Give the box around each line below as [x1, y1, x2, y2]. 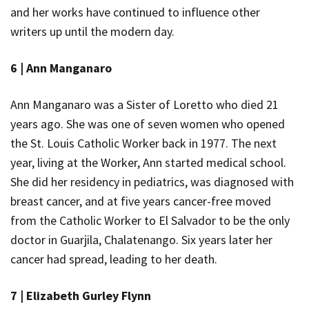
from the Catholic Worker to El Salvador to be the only [10, 212, 290, 228]
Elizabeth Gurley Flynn [26, 287, 151, 303]
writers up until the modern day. [10, 23, 177, 39]
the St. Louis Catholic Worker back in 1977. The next [10, 134, 277, 151]
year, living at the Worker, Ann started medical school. [10, 154, 286, 170]
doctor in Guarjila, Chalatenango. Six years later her [10, 231, 272, 248]
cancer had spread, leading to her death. [10, 250, 217, 267]
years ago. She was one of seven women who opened [10, 115, 285, 132]
